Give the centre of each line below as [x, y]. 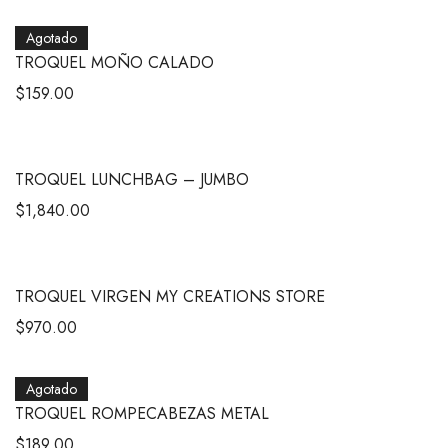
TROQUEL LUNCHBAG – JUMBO [132, 179]
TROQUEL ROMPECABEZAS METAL [142, 413]
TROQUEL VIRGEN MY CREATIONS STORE [170, 296]
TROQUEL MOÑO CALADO [114, 62]
